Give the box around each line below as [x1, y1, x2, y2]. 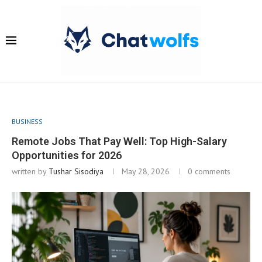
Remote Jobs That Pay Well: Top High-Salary [12, 135, 227, 147]
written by [12, 166, 49, 177]
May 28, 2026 [122, 166, 170, 177]
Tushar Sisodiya [49, 166, 104, 177]
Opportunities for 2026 [12, 149, 122, 161]
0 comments [188, 166, 230, 177]
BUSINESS [12, 117, 43, 126]
